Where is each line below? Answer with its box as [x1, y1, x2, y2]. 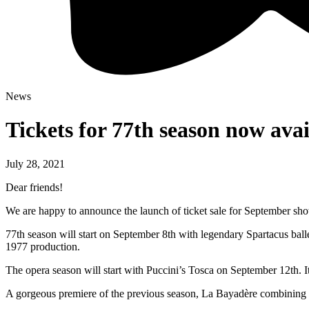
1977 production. [6, 240, 80, 252]
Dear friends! [6, 181, 63, 193]
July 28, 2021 [6, 157, 65, 170]
